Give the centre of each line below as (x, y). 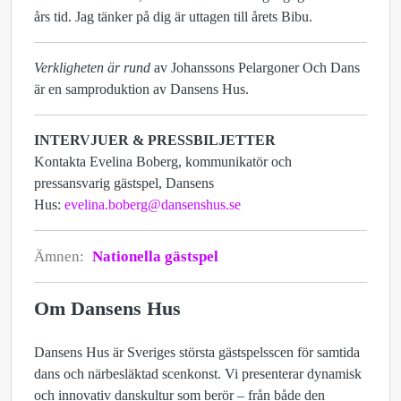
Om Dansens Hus (107, 309)
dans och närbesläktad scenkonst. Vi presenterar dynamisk (198, 374)
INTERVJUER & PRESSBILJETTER (155, 141)
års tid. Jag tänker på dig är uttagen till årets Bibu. (173, 17)
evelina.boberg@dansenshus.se (153, 205)
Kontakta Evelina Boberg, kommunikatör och (163, 162)
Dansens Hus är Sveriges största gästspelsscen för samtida (197, 353)
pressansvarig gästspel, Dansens (124, 183)
